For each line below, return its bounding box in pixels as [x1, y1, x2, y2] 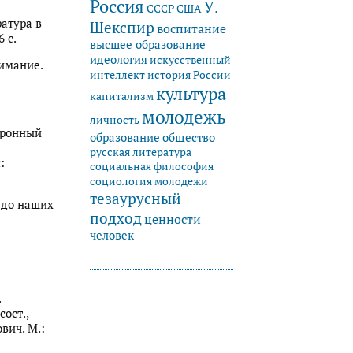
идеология [90, 52, 147, 68]
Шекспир [90, 17, 154, 38]
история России [147, 67, 231, 83]
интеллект [90, 68, 145, 83]
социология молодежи [90, 173, 208, 189]
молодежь [142, 105, 226, 130]
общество [162, 130, 215, 146]
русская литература [90, 145, 191, 160]
